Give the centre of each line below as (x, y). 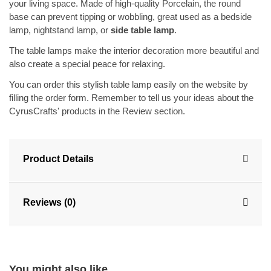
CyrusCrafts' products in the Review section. (97, 111)
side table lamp (142, 30)
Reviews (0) (49, 203)
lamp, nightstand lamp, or (60, 30)
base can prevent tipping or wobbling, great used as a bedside (130, 17)
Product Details (58, 159)
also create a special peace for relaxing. (87, 64)
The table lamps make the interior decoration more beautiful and (134, 51)
